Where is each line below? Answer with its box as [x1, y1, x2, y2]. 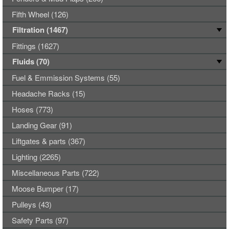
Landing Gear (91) [12, 120, 72, 130]
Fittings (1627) [12, 40, 59, 51]
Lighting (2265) [12, 151, 61, 162]
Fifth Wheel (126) [12, 9, 68, 19]
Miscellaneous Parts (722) [12, 167, 99, 178]
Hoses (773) [12, 104, 53, 114]
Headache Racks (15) [12, 88, 85, 99]
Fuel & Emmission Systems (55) [12, 72, 120, 83]
